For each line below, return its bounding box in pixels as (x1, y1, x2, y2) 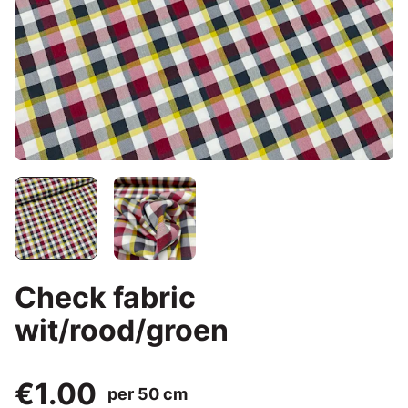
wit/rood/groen (15, 311, 229, 348)
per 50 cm (107, 383, 188, 403)
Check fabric (15, 279, 196, 315)
